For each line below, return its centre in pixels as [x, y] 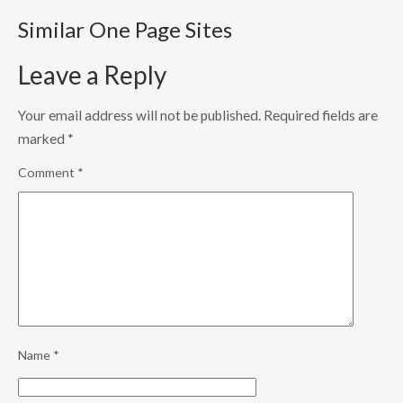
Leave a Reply [92, 75]
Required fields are [321, 116]
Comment [48, 173]
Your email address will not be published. [139, 116]
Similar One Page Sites [125, 29]
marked [43, 139]
